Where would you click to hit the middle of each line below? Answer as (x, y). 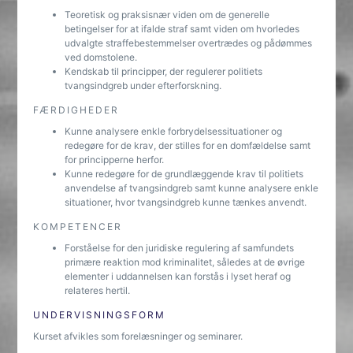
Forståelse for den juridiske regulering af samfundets (180, 248)
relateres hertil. (98, 290)
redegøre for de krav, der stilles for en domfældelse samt (188, 145)
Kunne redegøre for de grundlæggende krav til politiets (184, 174)
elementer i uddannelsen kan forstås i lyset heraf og (178, 276)
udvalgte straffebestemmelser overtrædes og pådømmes (189, 43)
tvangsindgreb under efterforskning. (143, 85)
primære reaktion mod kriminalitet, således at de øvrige (185, 262)
